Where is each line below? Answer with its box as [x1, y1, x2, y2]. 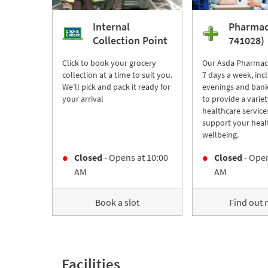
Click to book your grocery [62, 57, 156, 68]
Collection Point [92, 33, 167, 47]
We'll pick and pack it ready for [62, 81, 170, 92]
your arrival [62, 93, 103, 104]
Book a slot [95, 196, 139, 208]
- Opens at [102, 151, 145, 163]
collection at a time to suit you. [62, 69, 172, 80]
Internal [92, 20, 130, 33]
